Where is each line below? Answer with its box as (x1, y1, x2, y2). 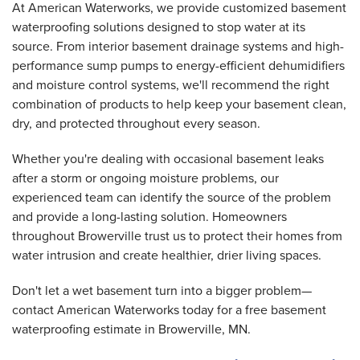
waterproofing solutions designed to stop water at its (12, 18, 305, 36)
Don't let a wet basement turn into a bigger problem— (12, 281, 312, 300)
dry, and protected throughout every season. (12, 114, 260, 133)
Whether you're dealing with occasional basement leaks (12, 149, 324, 168)
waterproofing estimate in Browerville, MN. (12, 320, 251, 338)
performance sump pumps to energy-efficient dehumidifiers (12, 56, 345, 75)
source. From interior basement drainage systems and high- (12, 37, 344, 55)
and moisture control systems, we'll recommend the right (12, 76, 329, 94)
